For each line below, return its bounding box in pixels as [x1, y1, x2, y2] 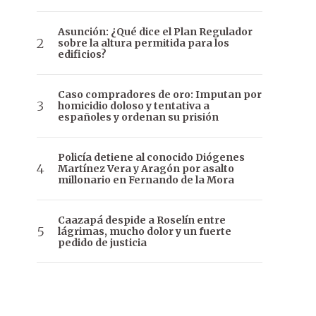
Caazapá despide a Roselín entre [58, 214, 226, 227]
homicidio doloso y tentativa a [58, 99, 209, 113]
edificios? [58, 48, 107, 61]
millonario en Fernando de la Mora [58, 174, 234, 187]
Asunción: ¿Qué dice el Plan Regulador [58, 25, 253, 39]
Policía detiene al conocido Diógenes [58, 151, 245, 164]
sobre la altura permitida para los [58, 37, 229, 50]
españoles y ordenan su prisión [58, 111, 219, 124]
